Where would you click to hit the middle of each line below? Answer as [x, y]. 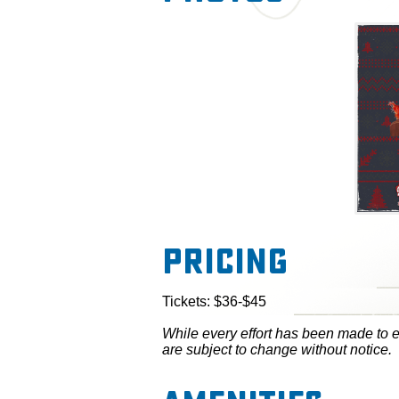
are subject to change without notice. [277, 350]
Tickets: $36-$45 [214, 302]
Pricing [225, 262]
